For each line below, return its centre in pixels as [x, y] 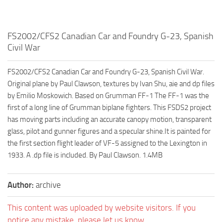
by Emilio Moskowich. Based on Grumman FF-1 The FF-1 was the [108, 96]
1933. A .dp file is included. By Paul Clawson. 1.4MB [85, 155]
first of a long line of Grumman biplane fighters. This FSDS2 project [109, 108]
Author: [22, 185]
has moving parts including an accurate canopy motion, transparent [110, 120]
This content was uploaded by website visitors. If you [102, 208]
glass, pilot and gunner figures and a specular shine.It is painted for [109, 132]
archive [48, 185]
